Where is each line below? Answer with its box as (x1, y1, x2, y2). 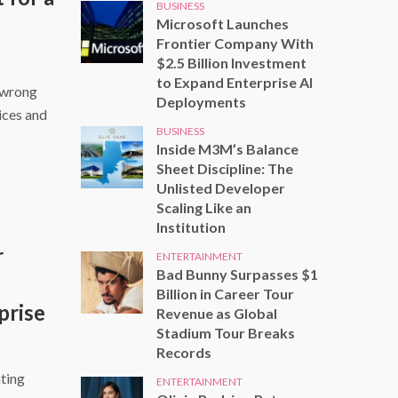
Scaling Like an (156, 198, 251, 216)
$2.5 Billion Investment (156, 53, 306, 71)
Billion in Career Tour (156, 284, 294, 302)
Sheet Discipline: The (156, 159, 293, 177)
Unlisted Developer (156, 179, 285, 196)
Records (156, 343, 211, 361)
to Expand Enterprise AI (156, 73, 313, 91)
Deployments (156, 92, 246, 110)
